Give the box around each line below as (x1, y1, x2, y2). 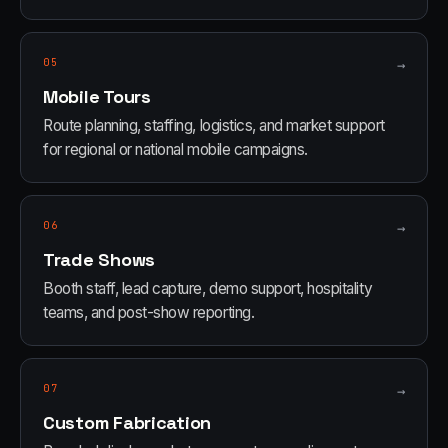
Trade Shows (43, 248, 156, 271)
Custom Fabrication (43, 411, 212, 434)
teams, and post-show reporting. (43, 303, 255, 322)
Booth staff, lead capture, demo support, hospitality (43, 279, 373, 298)
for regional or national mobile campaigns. (43, 140, 308, 159)
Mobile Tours (43, 85, 151, 108)
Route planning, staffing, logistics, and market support (43, 116, 385, 135)
